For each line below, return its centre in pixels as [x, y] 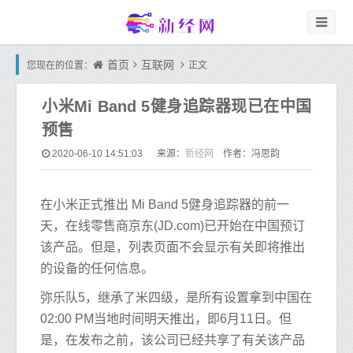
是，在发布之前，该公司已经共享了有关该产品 [173, 340]
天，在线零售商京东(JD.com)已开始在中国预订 [173, 226]
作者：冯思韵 [247, 154]
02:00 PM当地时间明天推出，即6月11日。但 [166, 319]
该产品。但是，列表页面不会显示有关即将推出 [173, 247]
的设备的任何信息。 [97, 268]
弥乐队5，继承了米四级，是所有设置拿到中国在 [176, 297]
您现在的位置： [60, 65]
